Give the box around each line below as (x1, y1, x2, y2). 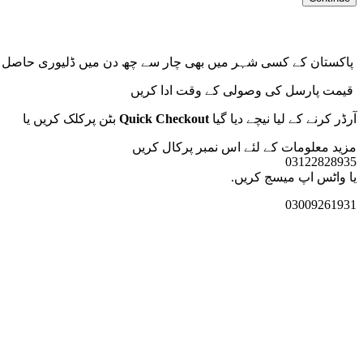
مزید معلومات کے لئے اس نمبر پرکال (159, 139, 357, 154)
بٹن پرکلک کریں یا (23, 111, 119, 126)
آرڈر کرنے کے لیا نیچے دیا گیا (209, 111, 357, 126)
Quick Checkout (119, 111, 209, 126)
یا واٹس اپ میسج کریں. (231, 169, 357, 184)
